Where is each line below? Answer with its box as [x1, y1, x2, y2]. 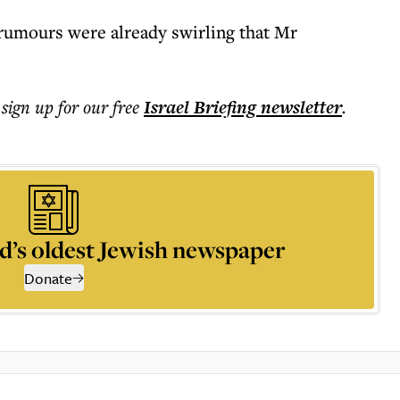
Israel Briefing [144, 95, 256, 120]
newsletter [256, 95, 342, 120]
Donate [23, 267, 72, 289]
